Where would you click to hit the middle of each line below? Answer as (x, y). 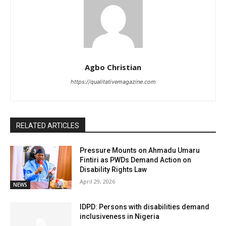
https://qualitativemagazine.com (113, 82)
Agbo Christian (113, 67)
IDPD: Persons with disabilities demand (145, 207)
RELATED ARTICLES (48, 126)
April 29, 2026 (98, 182)
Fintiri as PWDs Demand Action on (136, 160)
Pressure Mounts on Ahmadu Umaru (140, 151)
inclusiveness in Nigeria (120, 216)
